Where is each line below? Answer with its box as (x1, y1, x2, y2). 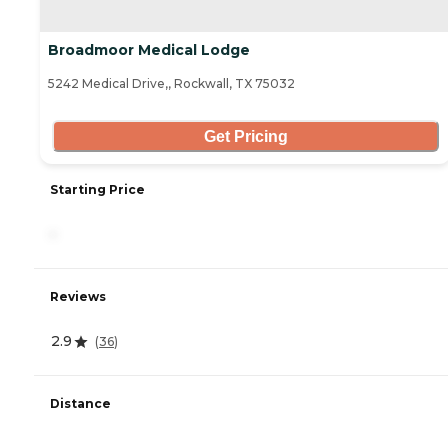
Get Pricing (203, 127, 288, 145)
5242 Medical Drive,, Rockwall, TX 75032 (48, 76, 295, 92)
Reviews (50, 289, 106, 305)
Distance (50, 396, 111, 412)
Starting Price (50, 182, 145, 198)
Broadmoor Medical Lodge (48, 41, 250, 60)
